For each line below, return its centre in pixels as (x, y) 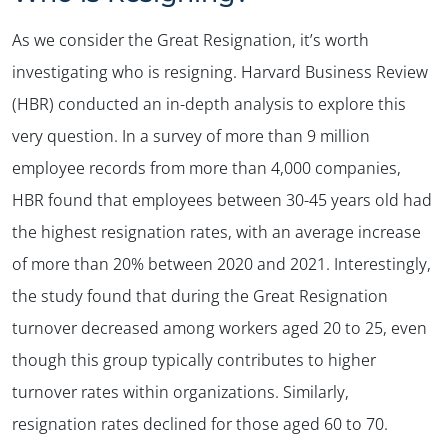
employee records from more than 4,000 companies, (206, 167)
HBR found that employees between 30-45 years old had (222, 199)
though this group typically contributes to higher (194, 359)
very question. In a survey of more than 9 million (191, 135)
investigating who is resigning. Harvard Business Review (220, 71)
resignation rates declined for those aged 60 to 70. (200, 423)
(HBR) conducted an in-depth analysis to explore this (209, 103)
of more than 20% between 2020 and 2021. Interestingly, (221, 263)
